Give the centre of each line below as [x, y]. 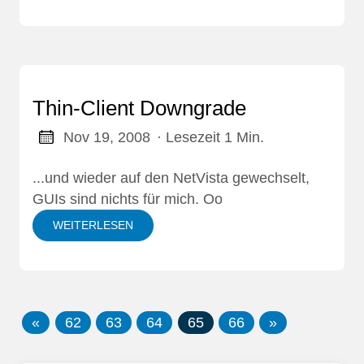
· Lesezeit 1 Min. [210, 137]
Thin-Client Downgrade [139, 108]
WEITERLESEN [93, 225]
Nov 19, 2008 [106, 137]
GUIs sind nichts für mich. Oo [128, 199]
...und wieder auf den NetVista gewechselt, [171, 178]
